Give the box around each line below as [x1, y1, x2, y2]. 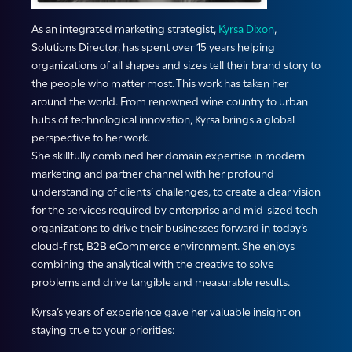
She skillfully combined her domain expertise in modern [31, 148, 305, 163]
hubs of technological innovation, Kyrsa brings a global [31, 112, 295, 127]
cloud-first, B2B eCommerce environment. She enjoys [31, 239, 295, 254]
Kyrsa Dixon [218, 22, 274, 37]
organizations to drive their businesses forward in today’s [31, 221, 307, 236]
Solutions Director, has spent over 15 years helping [31, 40, 275, 55]
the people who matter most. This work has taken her [31, 76, 288, 91]
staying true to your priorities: [31, 323, 174, 338]
